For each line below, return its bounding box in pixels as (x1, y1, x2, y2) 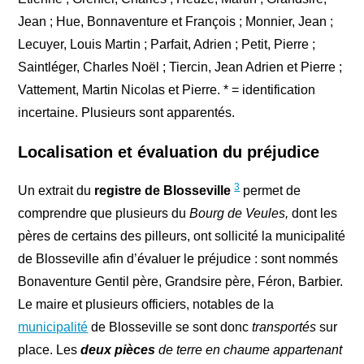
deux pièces (80, 343, 156, 357)
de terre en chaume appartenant (155, 343, 343, 357)
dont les (292, 206, 338, 221)
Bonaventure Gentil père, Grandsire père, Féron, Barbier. (18, 275, 344, 289)
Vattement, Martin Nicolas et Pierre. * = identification (18, 83, 316, 97)
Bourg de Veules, (189, 206, 292, 221)
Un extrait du (18, 184, 95, 198)
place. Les (18, 343, 81, 357)
